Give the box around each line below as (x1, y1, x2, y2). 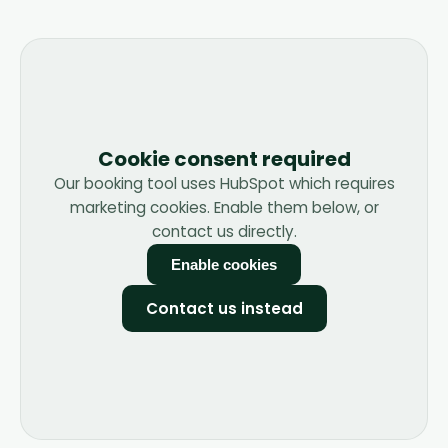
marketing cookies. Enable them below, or (69, 197, 379, 218)
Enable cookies (171, 256, 277, 273)
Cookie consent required (97, 145, 351, 173)
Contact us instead (145, 298, 303, 319)
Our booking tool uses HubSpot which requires (53, 173, 395, 194)
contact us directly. (151, 221, 297, 242)
